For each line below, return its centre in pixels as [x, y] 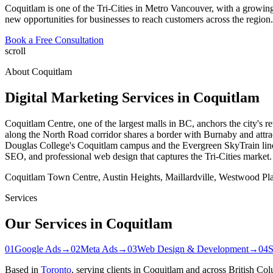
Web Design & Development [193, 249]
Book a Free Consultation [54, 40]
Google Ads [38, 249]
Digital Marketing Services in [99, 97]
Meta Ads [99, 249]
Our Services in [55, 223]
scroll [15, 51]
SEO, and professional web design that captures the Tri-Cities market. [138, 156]
